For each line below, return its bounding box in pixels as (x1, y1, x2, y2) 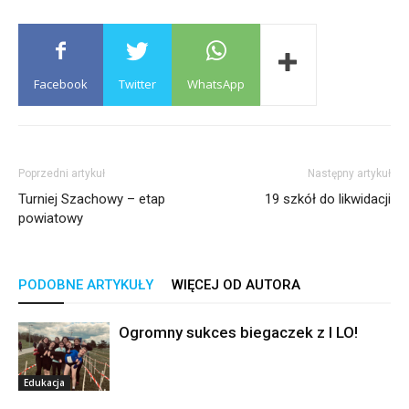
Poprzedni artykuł (18, 167, 105, 180)
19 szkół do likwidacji (265, 191, 391, 207)
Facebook (34, 76, 88, 92)
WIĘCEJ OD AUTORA (172, 277, 300, 293)
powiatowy (18, 210, 83, 226)
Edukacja (24, 376, 65, 389)
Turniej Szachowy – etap (18, 191, 165, 207)
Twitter (119, 76, 156, 92)
